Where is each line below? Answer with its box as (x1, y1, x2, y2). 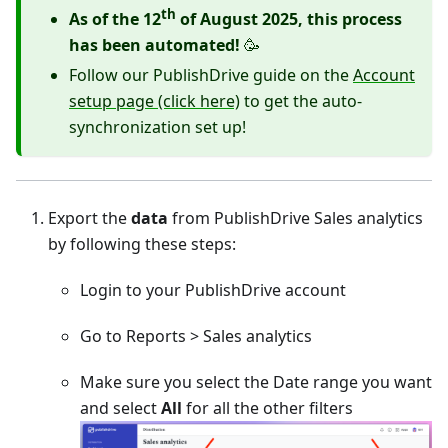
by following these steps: (48, 232, 236, 255)
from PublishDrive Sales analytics (168, 206, 423, 229)
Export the (48, 206, 131, 229)
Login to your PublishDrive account (80, 278, 346, 301)
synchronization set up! (69, 115, 246, 138)
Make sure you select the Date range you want (80, 370, 432, 393)
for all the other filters (182, 396, 353, 419)
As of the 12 (69, 7, 161, 30)
